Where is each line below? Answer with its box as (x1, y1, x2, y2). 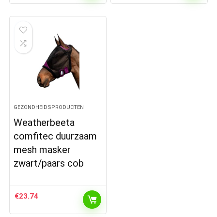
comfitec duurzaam (14, 130, 97, 142)
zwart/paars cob (14, 157, 84, 169)
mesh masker (14, 143, 71, 155)
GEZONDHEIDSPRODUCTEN (14, 104, 84, 110)
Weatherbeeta (14, 116, 75, 128)
